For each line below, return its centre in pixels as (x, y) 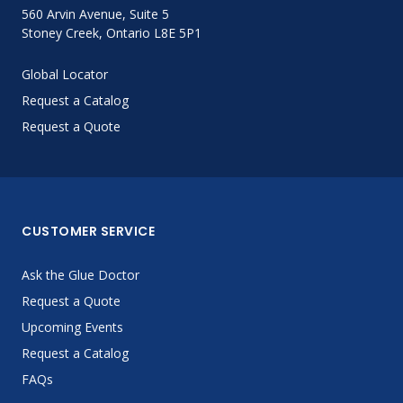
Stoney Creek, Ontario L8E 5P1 (112, 33)
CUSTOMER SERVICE (88, 231)
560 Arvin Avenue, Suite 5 (95, 14)
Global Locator (65, 74)
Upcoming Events (72, 327)
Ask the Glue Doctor (81, 275)
